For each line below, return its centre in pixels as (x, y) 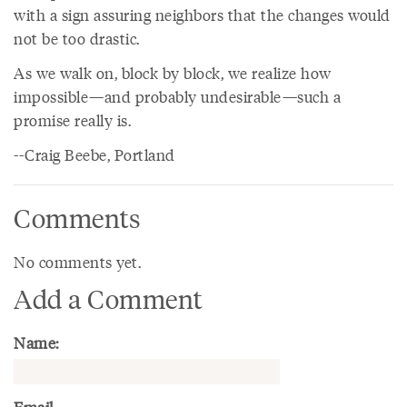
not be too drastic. (77, 38)
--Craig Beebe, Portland (94, 154)
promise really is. (72, 120)
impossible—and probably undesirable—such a (177, 96)
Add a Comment (108, 298)
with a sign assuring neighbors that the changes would (202, 15)
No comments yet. (77, 262)
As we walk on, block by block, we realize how (173, 73)
